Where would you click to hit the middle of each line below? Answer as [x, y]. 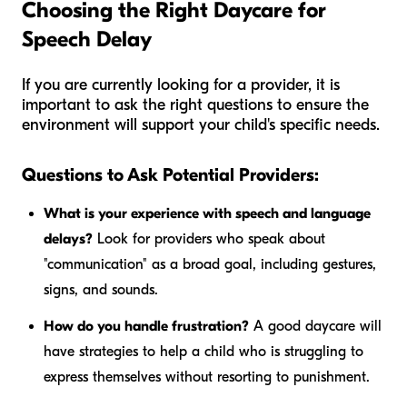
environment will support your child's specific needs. [201, 124]
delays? [68, 238]
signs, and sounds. [101, 289]
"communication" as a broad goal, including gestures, [210, 264]
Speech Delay [87, 39]
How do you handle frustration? [146, 326]
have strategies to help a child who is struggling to [203, 351]
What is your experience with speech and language [207, 213]
